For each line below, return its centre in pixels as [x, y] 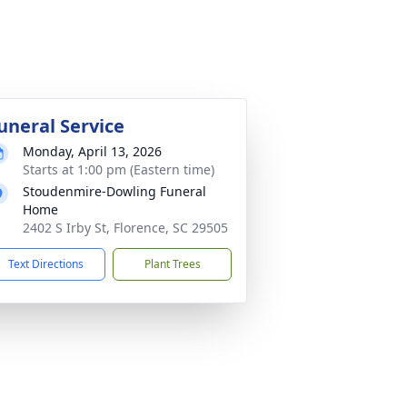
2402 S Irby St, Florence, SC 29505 [125, 228]
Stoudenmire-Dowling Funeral [114, 191]
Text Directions [46, 264]
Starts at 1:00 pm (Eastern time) [119, 169]
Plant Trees [172, 264]
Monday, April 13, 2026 [92, 151]
